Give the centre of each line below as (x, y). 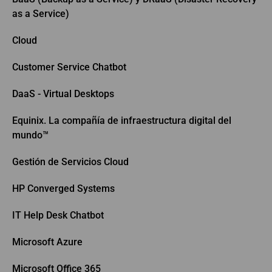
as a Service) (41, 13)
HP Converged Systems (63, 188)
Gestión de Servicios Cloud (70, 161)
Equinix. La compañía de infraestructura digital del (122, 120)
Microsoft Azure (47, 242)
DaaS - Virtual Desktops (63, 93)
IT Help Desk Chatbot (58, 215)
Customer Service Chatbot (69, 67)
